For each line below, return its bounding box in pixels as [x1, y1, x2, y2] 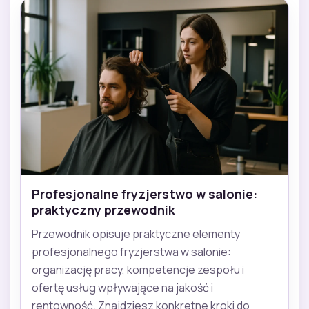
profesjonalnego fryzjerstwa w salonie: [32, 244, 231, 260]
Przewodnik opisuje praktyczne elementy [32, 226, 240, 242]
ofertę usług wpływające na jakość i [32, 280, 213, 296]
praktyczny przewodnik [32, 201, 175, 219]
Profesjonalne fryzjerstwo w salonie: [32, 186, 257, 203]
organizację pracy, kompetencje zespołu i [32, 262, 244, 278]
